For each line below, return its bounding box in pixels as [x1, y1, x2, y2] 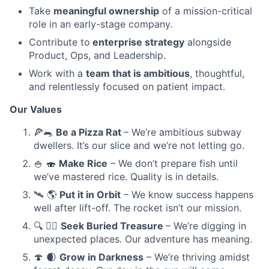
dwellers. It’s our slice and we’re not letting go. [34, 139, 244, 151]
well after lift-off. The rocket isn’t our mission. [34, 201, 241, 214]
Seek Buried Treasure [61, 219, 166, 232]
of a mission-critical [159, 4, 252, 17]
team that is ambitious [86, 67, 190, 79]
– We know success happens [121, 188, 253, 201]
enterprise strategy [90, 35, 184, 48]
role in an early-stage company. [29, 17, 172, 30]
